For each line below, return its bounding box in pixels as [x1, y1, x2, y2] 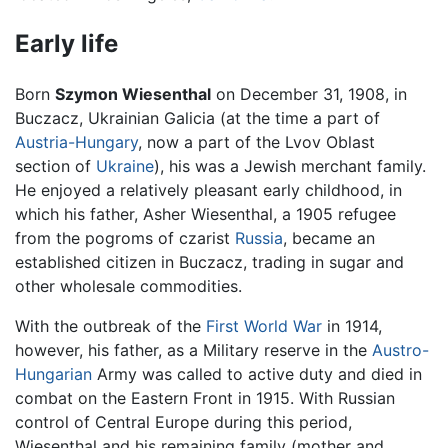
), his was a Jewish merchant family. [154, 156, 426, 177]
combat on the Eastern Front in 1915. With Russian [15, 388, 395, 409]
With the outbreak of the [15, 316, 206, 337]
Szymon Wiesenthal [55, 84, 211, 105]
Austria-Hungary [15, 132, 138, 153]
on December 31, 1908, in [211, 84, 407, 105]
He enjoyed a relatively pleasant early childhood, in [15, 180, 402, 201]
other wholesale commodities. [15, 276, 242, 297]
